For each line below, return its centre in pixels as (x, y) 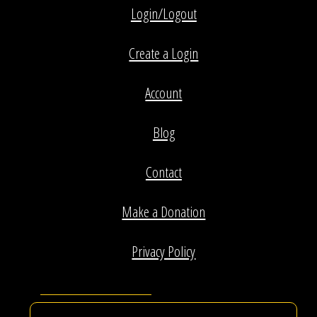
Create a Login (164, 53)
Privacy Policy (164, 251)
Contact (163, 172)
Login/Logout (163, 13)
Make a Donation (164, 211)
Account (164, 92)
